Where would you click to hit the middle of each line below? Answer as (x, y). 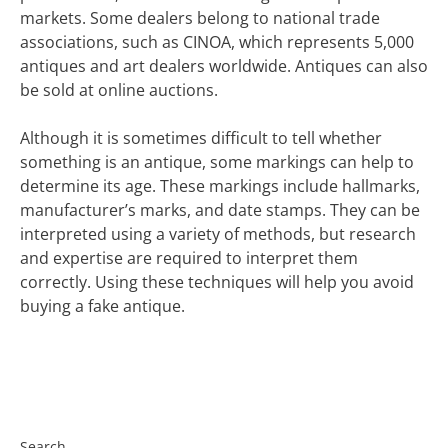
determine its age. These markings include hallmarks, (220, 186)
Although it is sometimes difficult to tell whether (201, 138)
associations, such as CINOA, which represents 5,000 (217, 42)
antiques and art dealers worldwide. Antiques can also (224, 66)
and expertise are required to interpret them (189, 258)
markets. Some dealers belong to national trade (200, 18)
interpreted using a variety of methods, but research (218, 234)
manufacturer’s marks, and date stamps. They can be (220, 210)
